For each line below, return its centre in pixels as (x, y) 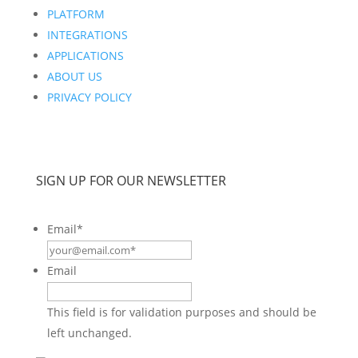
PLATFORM (76, 14)
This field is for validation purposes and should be (181, 312)
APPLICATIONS (85, 56)
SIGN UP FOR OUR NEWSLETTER (131, 181)
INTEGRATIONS (87, 35)
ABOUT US (74, 76)
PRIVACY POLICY (89, 97)
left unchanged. (89, 333)
